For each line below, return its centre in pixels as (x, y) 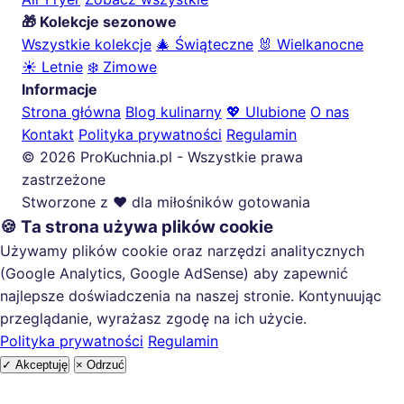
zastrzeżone (64, 180)
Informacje (60, 90)
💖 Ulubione (266, 112)
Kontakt (48, 135)
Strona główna (71, 112)
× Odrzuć (100, 365)
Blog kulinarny (174, 112)
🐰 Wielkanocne (311, 45)
